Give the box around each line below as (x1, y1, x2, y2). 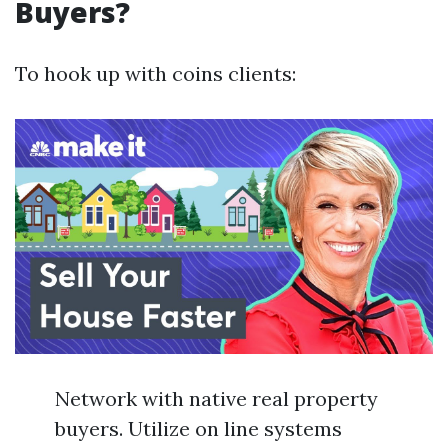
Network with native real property (55, 386, 378, 412)
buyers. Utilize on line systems (55, 416, 342, 442)
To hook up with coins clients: (15, 61, 296, 86)
